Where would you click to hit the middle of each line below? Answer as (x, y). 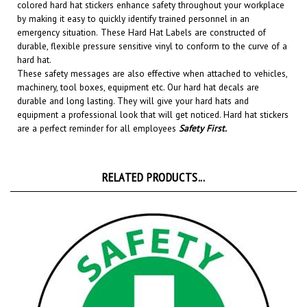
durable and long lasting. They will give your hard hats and (133, 85)
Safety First (202, 113)
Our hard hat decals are (213, 72)
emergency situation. (58, 17)
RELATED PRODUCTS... (153, 162)
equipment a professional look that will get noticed (118, 99)
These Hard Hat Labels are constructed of (183, 17)
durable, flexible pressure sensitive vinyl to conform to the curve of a (152, 30)
